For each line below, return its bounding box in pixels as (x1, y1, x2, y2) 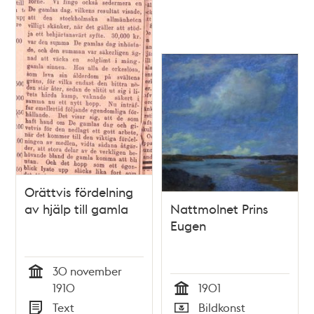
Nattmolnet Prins (170, 200, 268, 217)
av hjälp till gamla (25, 200, 129, 217)
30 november (53, 263, 123, 278)
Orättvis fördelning (25, 183, 134, 200)
